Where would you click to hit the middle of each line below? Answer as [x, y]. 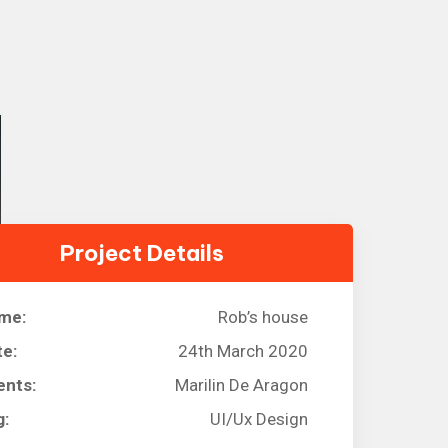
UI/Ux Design [258, 418]
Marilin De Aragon [241, 384]
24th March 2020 [242, 350]
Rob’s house [262, 316]
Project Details [141, 252]
